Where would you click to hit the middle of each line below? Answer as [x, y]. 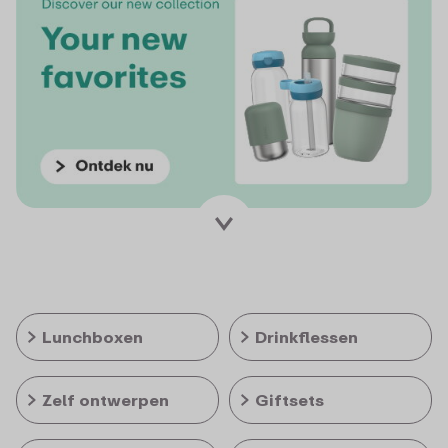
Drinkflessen [306, 337]
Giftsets [289, 400]
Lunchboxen [92, 337]
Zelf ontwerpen [105, 400]
